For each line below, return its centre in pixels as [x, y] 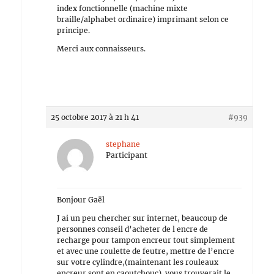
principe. [74, 30]
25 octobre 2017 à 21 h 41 [95, 117]
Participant [127, 155]
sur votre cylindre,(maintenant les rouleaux [138, 262]
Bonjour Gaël [81, 200]
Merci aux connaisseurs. [102, 49]
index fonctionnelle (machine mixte [123, 8]
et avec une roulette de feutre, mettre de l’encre [146, 251]
